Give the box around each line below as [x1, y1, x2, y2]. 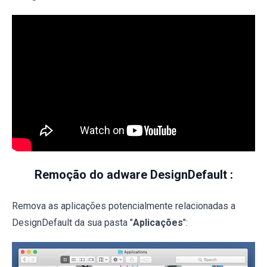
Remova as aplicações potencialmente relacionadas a [12, 200, 235, 212]
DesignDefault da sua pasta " [12, 217, 133, 229]
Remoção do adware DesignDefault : [34, 167, 233, 182]
